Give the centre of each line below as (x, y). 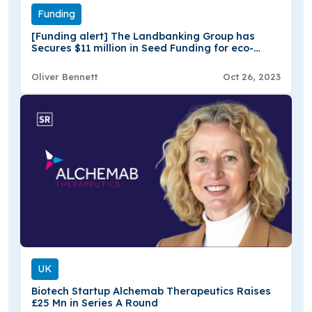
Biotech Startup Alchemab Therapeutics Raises (151, 291)
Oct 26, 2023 (252, 77)
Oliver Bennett (64, 77)
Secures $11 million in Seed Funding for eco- (142, 48)
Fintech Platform (73, 60)
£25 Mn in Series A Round (95, 303)
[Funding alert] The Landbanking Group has (143, 37)
